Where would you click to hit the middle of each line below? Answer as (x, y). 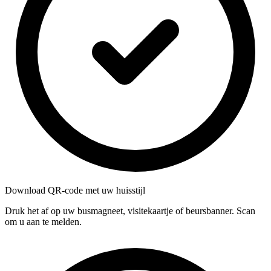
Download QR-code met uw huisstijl (75, 190)
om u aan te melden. (43, 221)
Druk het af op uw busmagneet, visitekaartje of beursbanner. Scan (130, 211)
